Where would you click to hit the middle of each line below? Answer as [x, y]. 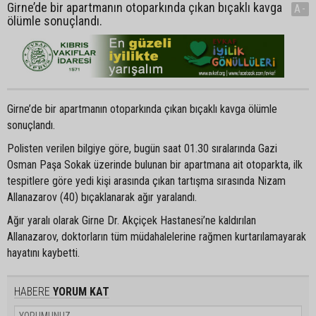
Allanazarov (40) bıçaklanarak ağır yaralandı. [102, 197]
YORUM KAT [80, 291]
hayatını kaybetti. [43, 253]
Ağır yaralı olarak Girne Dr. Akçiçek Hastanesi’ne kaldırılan [132, 220]
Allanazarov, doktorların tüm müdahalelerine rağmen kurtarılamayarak [157, 236]
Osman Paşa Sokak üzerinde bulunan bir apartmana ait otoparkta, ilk [155, 164]
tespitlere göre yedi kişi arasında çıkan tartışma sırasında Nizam [146, 181]
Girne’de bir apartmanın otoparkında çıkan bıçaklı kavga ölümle [142, 109]
